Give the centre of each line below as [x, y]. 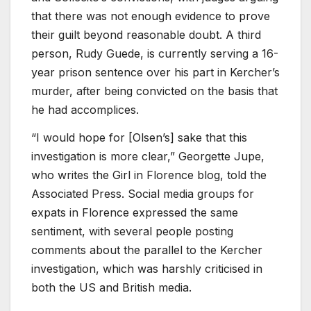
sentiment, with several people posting [132, 232]
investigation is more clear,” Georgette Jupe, [148, 157]
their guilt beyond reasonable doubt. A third [146, 35]
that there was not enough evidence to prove [151, 16]
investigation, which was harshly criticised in [147, 269]
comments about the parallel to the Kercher [147, 250]
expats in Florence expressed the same [135, 213]
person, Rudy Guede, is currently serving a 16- [155, 54]
